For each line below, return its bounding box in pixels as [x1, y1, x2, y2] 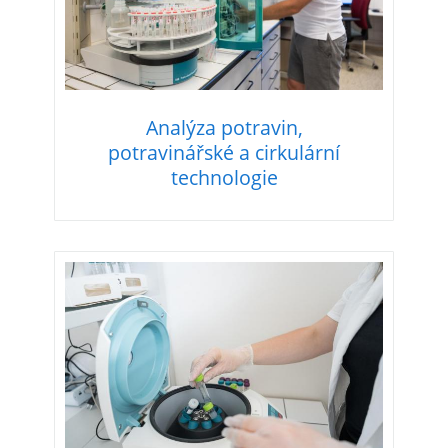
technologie [170, 164, 278, 192]
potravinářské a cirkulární [108, 139, 340, 167]
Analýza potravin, [145, 114, 303, 142]
